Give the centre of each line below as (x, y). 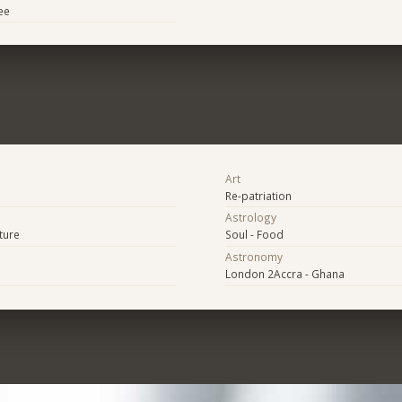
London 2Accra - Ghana (284, 274)
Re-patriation (258, 195)
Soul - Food (254, 235)
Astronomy (253, 257)
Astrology (250, 218)
